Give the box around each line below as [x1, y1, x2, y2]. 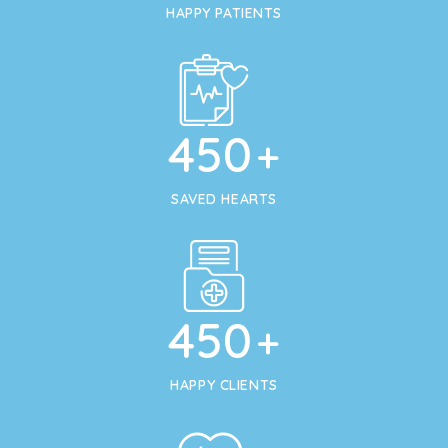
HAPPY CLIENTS [170, 375, 278, 394]
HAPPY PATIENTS [166, 3, 282, 22]
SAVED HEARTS [171, 189, 277, 208]
